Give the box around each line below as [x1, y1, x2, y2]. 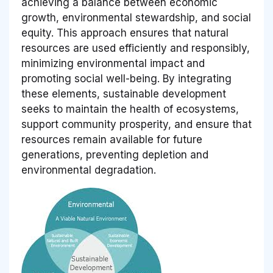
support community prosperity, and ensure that [21, 118, 252, 131]
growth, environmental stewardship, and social [21, 12, 251, 24]
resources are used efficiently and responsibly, [21, 42, 250, 55]
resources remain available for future [21, 133, 202, 146]
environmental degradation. [21, 164, 156, 177]
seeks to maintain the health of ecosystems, [21, 103, 239, 116]
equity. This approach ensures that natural [21, 27, 229, 40]
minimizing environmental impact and [21, 57, 205, 70]
